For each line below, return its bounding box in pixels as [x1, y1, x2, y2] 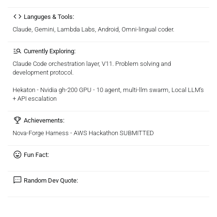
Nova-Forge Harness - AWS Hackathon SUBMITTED [13, 129, 154, 137]
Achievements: [24, 116, 64, 124]
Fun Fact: [24, 151, 49, 158]
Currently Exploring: [24, 47, 76, 55]
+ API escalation [13, 94, 57, 102]
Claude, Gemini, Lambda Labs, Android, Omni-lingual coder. [13, 25, 174, 33]
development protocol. [13, 68, 74, 76]
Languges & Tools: [24, 13, 74, 20]
